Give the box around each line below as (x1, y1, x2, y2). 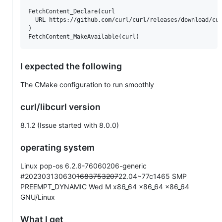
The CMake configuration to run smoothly (20, 80, 154, 89)
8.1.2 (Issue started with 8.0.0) (20, 120, 119, 129)
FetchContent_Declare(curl (28, 7, 115, 15)
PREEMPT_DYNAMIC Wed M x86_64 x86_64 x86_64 (20, 182, 189, 191)
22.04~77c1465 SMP (118, 171, 187, 180)
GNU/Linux (20, 192, 55, 201)
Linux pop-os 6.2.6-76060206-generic (20, 161, 147, 170)
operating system (20, 142, 95, 153)
